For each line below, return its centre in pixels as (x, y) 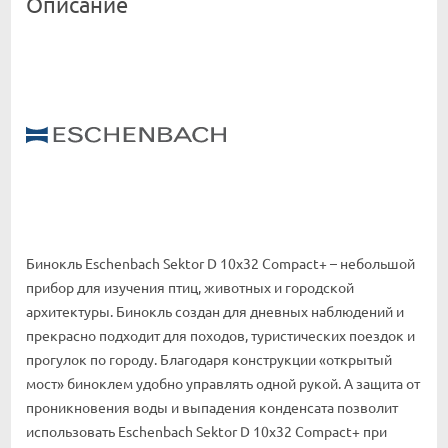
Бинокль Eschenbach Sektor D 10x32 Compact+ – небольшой (220, 263)
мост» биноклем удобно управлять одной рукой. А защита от (223, 383)
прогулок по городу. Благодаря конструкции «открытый (209, 359)
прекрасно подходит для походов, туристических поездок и (220, 335)
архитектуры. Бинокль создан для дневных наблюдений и (215, 311)
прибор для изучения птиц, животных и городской (190, 287)
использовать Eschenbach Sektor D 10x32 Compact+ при (206, 431)
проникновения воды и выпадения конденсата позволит (212, 407)
